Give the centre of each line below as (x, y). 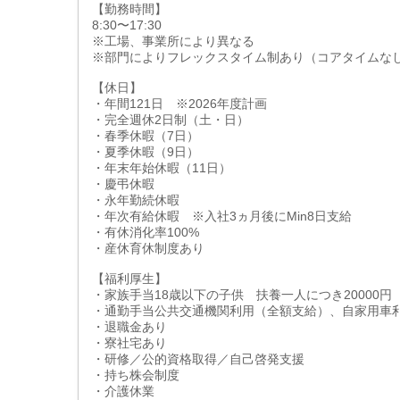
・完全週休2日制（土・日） (171, 120)
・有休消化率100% (146, 232)
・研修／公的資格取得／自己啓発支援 (198, 359)
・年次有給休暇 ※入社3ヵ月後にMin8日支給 (222, 216)
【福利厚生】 (129, 279)
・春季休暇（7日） (146, 136)
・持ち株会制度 (136, 375)
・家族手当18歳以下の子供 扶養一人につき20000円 (242, 295)
